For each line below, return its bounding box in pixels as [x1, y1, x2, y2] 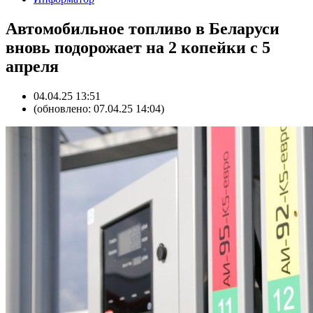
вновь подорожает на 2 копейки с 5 [6, 38, 270, 57]
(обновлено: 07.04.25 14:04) [34, 102, 164, 115]
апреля [6, 57, 59, 75]
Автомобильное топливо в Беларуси [6, 19, 279, 38]
